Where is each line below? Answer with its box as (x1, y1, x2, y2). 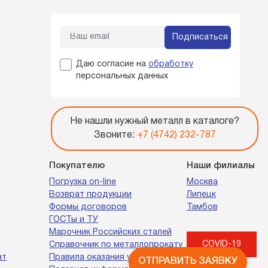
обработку (148, 60, 193, 68)
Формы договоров (49, 203, 127, 211)
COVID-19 (202, 240, 241, 248)
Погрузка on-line (49, 178, 117, 186)
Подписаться (172, 33, 228, 41)
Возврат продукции (49, 191, 132, 199)
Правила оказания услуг (49, 254, 149, 261)
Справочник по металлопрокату (49, 241, 183, 249)
